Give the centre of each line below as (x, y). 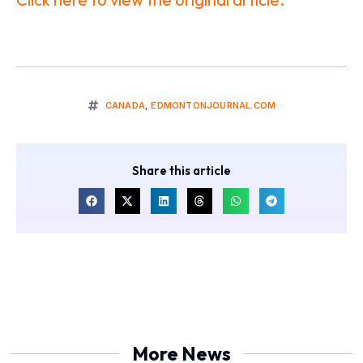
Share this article (181, 171)
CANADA (125, 105)
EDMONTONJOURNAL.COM (214, 105)
